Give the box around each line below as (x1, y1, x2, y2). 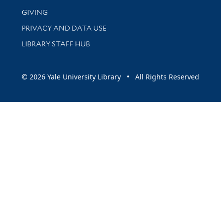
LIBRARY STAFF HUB (21, 39, 90, 48)
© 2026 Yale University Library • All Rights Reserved (21, 72, 199, 81)
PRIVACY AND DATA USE (21, 24, 107, 32)
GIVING (21, 8, 48, 16)
